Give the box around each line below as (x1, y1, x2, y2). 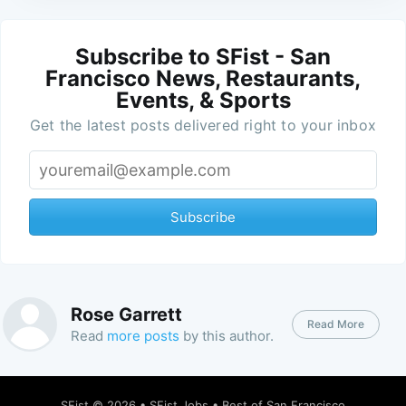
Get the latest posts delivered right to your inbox (30, 115, 376, 134)
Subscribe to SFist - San (75, 43, 331, 70)
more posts (106, 327, 179, 345)
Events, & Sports (115, 86, 291, 113)
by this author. (179, 327, 274, 345)
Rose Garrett (70, 304, 182, 326)
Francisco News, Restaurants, (45, 64, 361, 92)
